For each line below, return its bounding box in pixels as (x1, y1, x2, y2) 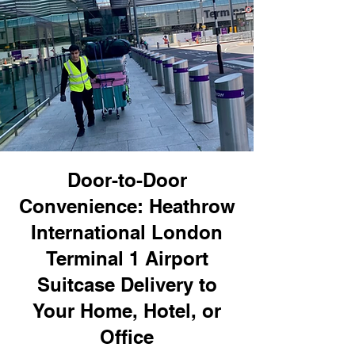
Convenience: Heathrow (18, 195, 235, 217)
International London (31, 221, 223, 243)
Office (100, 326, 154, 348)
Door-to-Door (67, 169, 187, 191)
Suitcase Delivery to (36, 273, 217, 296)
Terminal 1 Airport (45, 247, 208, 269)
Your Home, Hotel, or (32, 300, 221, 322)
